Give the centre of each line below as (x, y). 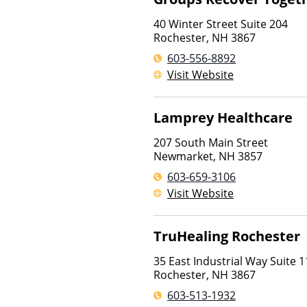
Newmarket (183, 156)
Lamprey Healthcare (223, 118)
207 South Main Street (211, 143)
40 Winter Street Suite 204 (221, 24)
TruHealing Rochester (227, 236)
